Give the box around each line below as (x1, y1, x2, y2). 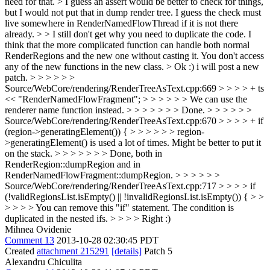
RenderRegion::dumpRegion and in (5, 159, 140, 169)
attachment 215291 (37, 246, 109, 256)
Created (5, 246, 37, 256)
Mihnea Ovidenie (5, 224, 71, 234)
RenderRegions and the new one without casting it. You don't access (5, 51, 264, 61)
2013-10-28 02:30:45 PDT (57, 235, 159, 245)
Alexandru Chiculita (5, 257, 82, 267)
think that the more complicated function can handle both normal (5, 40, 250, 50)
